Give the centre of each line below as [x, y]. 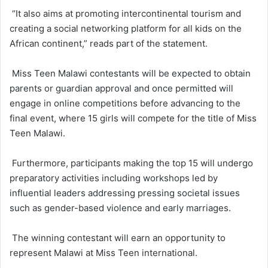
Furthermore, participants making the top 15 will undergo [131, 163]
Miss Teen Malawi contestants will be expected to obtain [130, 73]
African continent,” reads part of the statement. [109, 43]
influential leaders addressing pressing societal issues [125, 193]
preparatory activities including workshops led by [114, 178]
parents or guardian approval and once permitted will [121, 88]
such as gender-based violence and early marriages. [120, 208]
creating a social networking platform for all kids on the [126, 28]
